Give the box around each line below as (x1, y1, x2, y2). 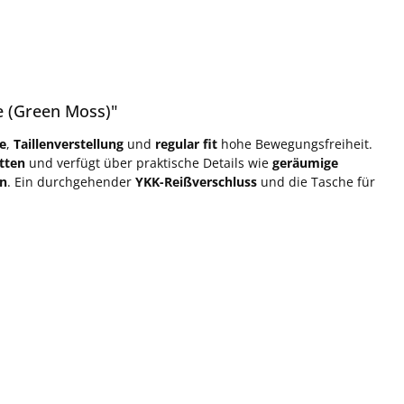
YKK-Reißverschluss (135, 172, 257, 190)
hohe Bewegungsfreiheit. (217, 134, 372, 152)
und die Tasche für (257, 172, 375, 190)
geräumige (272, 153, 338, 171)
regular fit (155, 134, 217, 152)
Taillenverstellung (14, 134, 124, 152)
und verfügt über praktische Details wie (25, 153, 272, 171)
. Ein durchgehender (7, 172, 135, 190)
